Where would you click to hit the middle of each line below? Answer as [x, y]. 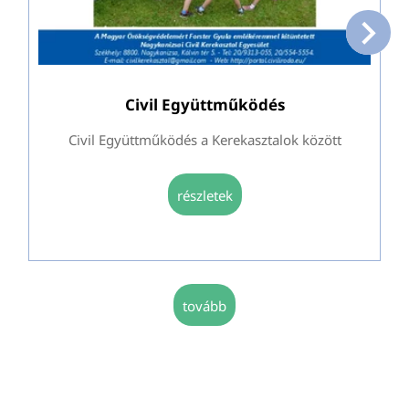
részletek [207, 195]
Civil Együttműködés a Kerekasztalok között [204, 139]
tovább [204, 305]
